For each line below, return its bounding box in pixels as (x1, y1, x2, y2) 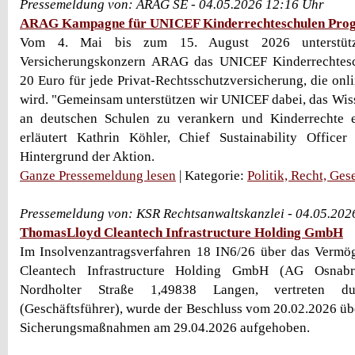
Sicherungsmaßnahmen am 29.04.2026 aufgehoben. (20, 320, 310, 335)
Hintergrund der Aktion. (20, 149, 155, 164)
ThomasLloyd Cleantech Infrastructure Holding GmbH (20, 225, 343, 240)
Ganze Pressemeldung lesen (20, 168, 176, 183)
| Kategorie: (176, 168, 247, 183)
